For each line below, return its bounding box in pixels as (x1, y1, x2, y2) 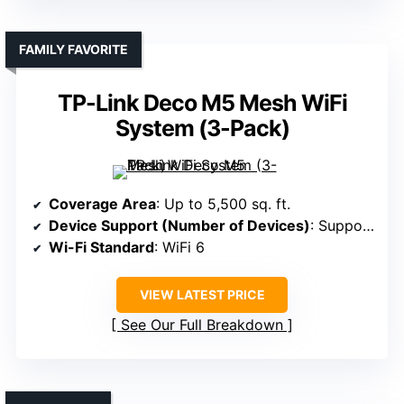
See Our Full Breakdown (121, 316, 283, 335)
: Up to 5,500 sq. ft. (156, 195, 290, 214)
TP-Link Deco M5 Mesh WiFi (57, 89, 347, 117)
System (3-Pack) (115, 115, 289, 142)
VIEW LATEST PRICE (139, 287, 265, 303)
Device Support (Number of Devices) (49, 216, 310, 235)
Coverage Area (49, 195, 156, 214)
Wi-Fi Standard (49, 238, 154, 257)
